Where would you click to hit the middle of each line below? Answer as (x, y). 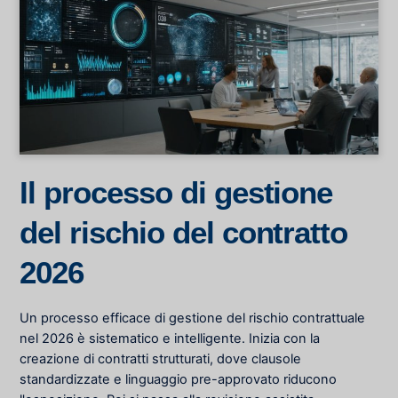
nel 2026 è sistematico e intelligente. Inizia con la (170, 338)
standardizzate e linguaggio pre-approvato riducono (179, 379)
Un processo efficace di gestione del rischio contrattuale (193, 318)
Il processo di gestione (176, 193)
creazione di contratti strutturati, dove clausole (161, 358)
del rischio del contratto (184, 233)
